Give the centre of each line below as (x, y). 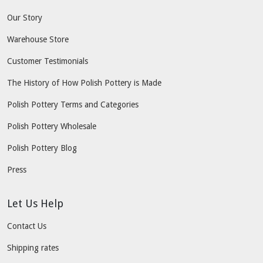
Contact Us (27, 226)
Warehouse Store (38, 39)
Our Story (25, 17)
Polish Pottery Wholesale (52, 126)
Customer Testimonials (48, 61)
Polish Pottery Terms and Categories (73, 104)
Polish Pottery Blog (42, 148)
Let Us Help (35, 203)
